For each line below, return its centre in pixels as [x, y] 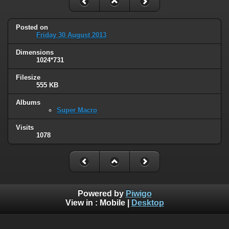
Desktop [147, 203]
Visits [25, 127]
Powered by [101, 194]
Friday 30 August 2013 [71, 35]
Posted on [32, 28]
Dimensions [35, 53]
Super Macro [77, 110]
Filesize [28, 77]
